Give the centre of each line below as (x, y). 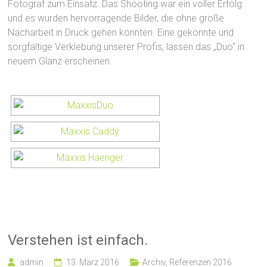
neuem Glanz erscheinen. (60, 61)
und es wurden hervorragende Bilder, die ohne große (116, 18)
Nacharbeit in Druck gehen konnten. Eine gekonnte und (121, 32)
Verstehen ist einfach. (78, 240)
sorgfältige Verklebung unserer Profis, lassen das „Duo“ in (126, 46)
